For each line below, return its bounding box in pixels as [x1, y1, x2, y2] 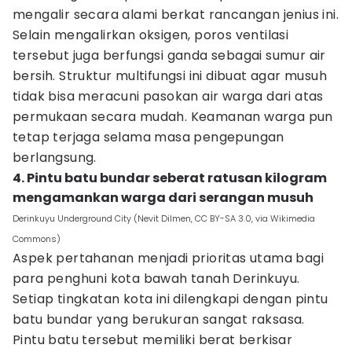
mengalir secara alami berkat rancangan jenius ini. [13, 5, 339, 24]
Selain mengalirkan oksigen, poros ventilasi [13, 26, 289, 44]
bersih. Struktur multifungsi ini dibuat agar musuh [13, 67, 327, 85]
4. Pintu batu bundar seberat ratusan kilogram [13, 169, 327, 187]
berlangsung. [13, 148, 97, 167]
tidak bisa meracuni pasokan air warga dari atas [13, 87, 324, 105]
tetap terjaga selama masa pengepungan [13, 128, 284, 146]
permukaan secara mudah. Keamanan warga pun [13, 108, 333, 126]
